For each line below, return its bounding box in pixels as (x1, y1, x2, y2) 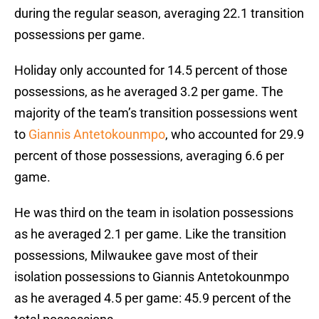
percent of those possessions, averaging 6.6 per (14, 148, 284, 164)
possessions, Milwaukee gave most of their (14, 248, 258, 263)
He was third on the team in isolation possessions (14, 205, 293, 221)
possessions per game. (14, 27, 145, 43)
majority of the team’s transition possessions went (14, 105, 298, 121)
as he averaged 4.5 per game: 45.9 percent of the (14, 291, 291, 306)
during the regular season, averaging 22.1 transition (14, 6, 304, 21)
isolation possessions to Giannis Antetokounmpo (14, 269, 289, 285)
